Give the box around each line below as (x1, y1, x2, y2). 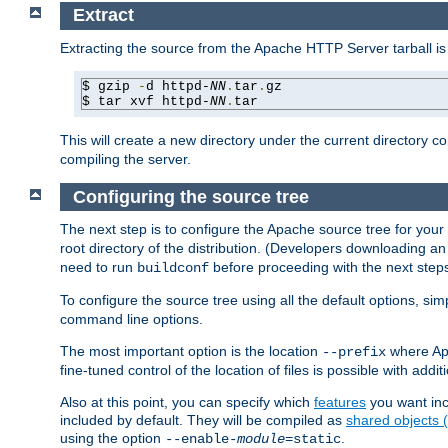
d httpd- (146, 78, 210, 94)
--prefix (322, 344, 386, 361)
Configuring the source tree (72, 186, 309, 207)
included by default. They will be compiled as (60, 412, 346, 429)
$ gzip (82, 78, 138, 94)
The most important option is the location (60, 343, 322, 360)
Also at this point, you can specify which (60, 394, 314, 411)
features (314, 394, 366, 411)
